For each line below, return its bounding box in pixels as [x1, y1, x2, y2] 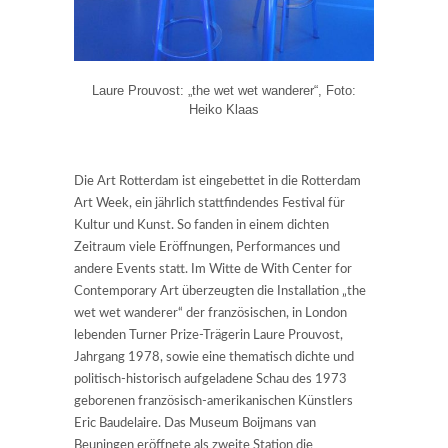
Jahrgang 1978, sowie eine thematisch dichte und [74, 351, 354, 365]
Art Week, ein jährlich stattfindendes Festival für [74, 197, 345, 211]
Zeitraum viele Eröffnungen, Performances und [74, 241, 340, 255]
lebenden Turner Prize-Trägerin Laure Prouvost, [74, 329, 343, 343]
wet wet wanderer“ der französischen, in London [74, 307, 347, 321]
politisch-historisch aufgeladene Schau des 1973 [74, 373, 347, 387]
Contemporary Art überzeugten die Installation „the [74, 285, 366, 299]
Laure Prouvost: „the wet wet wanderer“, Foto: [92, 83, 356, 99]
